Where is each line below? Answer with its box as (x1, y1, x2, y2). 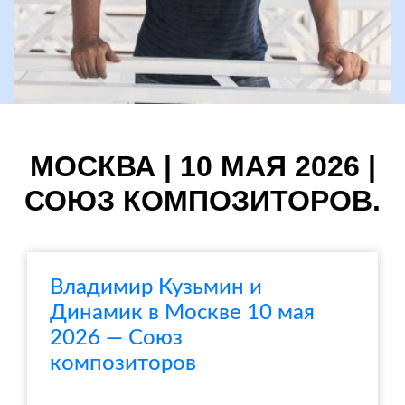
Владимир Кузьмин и (50, 277, 262, 298)
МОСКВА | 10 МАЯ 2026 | (29, 150, 376, 183)
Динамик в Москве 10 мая (50, 302, 315, 324)
